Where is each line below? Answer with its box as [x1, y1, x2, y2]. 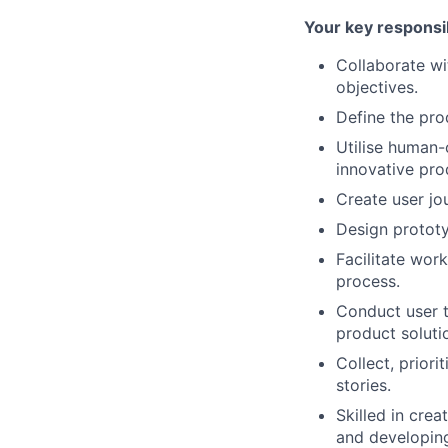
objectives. [336, 77, 418, 97]
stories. [336, 375, 391, 395]
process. [336, 271, 400, 291]
